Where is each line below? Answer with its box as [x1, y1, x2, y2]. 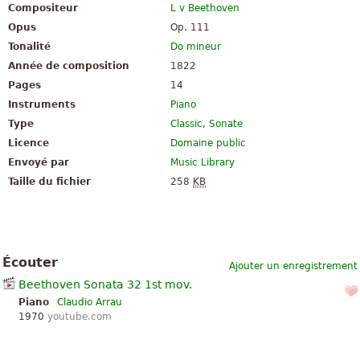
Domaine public [170, 137, 247, 149]
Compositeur [8, 2, 78, 14]
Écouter [2, 255, 58, 271]
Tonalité [8, 41, 51, 53]
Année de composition [8, 60, 129, 72]
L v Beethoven [170, 2, 240, 14]
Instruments [8, 99, 76, 111]
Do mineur [170, 41, 222, 53]
